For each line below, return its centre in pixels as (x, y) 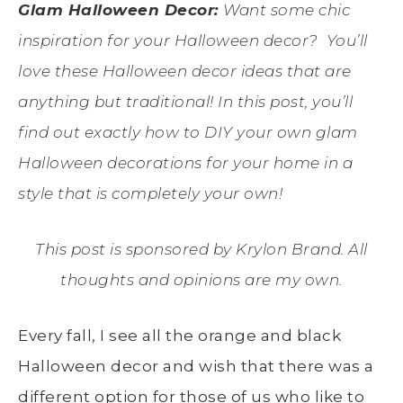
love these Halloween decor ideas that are (185, 71)
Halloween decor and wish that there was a (196, 366)
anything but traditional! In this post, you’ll (185, 101)
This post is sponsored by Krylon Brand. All (201, 249)
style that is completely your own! (150, 193)
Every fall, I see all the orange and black (179, 335)
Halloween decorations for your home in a (185, 162)
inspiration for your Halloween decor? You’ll (193, 40)
